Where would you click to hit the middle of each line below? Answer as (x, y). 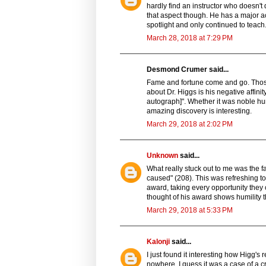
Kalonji (158, 241)
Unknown (162, 155)
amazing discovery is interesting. (199, 111)
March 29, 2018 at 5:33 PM (190, 210)
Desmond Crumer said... (188, 69)
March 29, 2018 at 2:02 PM (190, 124)
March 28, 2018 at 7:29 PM (190, 38)
